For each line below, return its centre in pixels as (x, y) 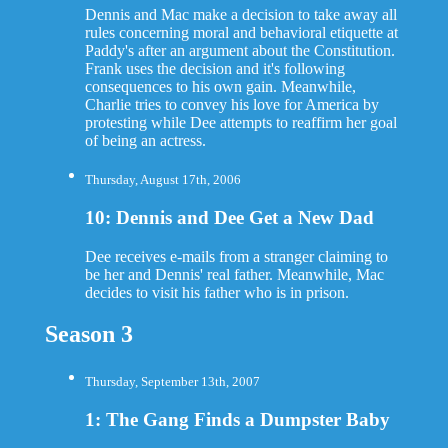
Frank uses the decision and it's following (214, 68)
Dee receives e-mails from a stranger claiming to (236, 256)
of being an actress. (145, 140)
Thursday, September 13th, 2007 (172, 382)
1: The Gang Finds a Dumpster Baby (237, 420)
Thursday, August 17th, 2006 (162, 180)
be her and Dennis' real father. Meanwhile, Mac (234, 274)
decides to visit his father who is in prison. (216, 292)
